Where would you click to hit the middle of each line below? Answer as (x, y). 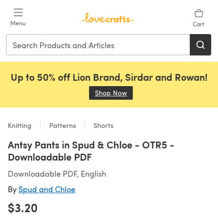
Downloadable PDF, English (57, 173)
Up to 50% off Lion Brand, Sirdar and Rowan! (109, 77)
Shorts (102, 125)
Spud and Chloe (47, 189)
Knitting (21, 125)
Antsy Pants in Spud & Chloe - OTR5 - (91, 145)
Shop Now (111, 93)
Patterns (63, 125)
